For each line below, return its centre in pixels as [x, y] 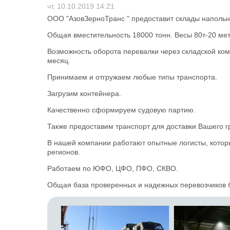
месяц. [60, 61]
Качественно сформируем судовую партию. [122, 110]
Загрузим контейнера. [85, 93]
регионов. [65, 152]
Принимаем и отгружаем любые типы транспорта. [133, 77]
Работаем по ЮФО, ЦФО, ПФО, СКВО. [114, 168]
